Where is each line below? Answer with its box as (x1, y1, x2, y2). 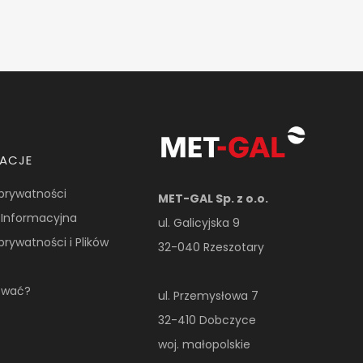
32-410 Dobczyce (158, 311, 257, 328)
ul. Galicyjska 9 (158, 214, 241, 231)
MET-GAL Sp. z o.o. (158, 190, 269, 207)
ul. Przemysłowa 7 (158, 287, 259, 304)
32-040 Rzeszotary (158, 238, 265, 255)
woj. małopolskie (158, 335, 251, 352)
